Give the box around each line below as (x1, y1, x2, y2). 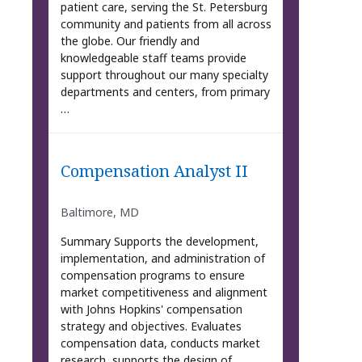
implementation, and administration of (60, 250, 265, 267)
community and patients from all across (60, 15, 271, 32)
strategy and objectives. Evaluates (60, 318, 242, 335)
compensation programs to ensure (60, 267, 245, 284)
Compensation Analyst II (60, 158, 248, 182)
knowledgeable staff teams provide (60, 49, 246, 65)
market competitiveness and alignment (60, 284, 267, 301)
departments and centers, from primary (60, 83, 270, 99)
